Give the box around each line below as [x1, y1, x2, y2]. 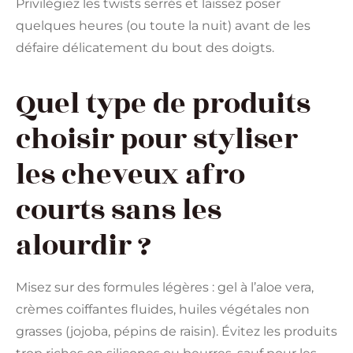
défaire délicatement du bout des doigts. [16, 40, 274, 56]
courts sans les [16, 189, 221, 232]
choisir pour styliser [16, 118, 298, 162]
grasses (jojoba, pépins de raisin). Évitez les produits [16, 324, 337, 340]
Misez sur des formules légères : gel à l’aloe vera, [16, 280, 314, 295]
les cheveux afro [16, 154, 245, 197]
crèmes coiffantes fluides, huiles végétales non [16, 302, 310, 318]
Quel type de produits [16, 83, 310, 126]
